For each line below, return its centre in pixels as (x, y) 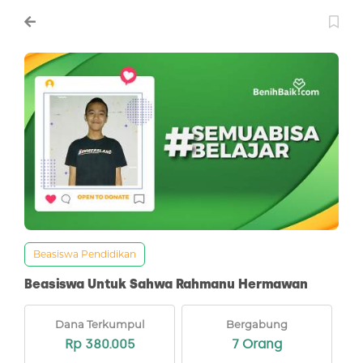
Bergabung (257, 324)
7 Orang (257, 344)
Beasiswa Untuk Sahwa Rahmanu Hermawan (166, 284)
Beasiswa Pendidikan (85, 254)
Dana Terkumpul (100, 324)
